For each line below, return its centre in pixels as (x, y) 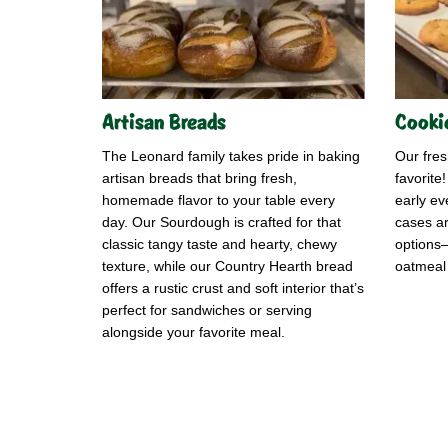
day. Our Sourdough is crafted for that (221, 222)
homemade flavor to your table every (218, 200)
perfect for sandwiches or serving (207, 310)
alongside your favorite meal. (193, 332)
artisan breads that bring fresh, (199, 178)
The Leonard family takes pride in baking (231, 156)
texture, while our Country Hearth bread (227, 266)
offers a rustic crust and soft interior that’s (233, 288)
